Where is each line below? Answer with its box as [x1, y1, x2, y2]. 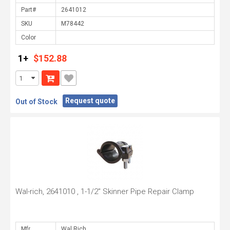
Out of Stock [15, 98, 57, 106]
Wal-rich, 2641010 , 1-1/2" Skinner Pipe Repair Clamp [15, 187, 194, 196]
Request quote [65, 97, 115, 105]
